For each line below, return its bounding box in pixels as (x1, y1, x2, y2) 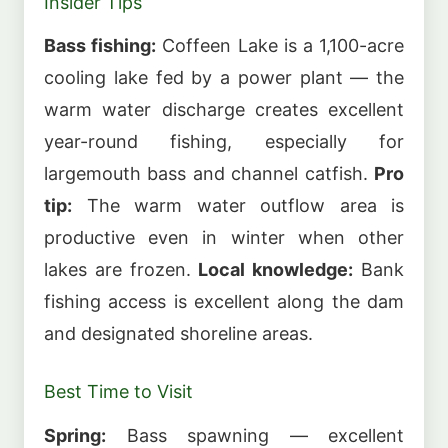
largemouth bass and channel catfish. (44, 163, 374, 185)
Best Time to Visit (44, 381, 193, 403)
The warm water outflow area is (72, 195, 404, 217)
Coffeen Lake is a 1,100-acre (156, 35, 405, 57)
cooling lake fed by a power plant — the (44, 67, 404, 89)
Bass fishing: (44, 35, 157, 57)
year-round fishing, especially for (44, 131, 404, 153)
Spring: (44, 424, 106, 446)
